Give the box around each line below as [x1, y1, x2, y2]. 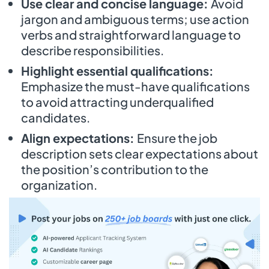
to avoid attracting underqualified [21, 94, 214, 109]
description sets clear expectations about [21, 145, 258, 161]
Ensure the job [137, 130, 217, 145]
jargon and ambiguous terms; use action [21, 11, 249, 26]
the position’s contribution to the [21, 161, 208, 177]
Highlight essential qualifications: [21, 62, 214, 78]
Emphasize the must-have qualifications [21, 78, 250, 94]
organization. [21, 177, 97, 192]
